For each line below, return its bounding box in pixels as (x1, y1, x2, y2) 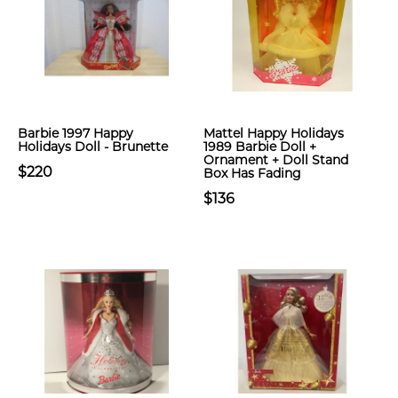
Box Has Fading (203, 165, 301, 181)
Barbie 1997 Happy (18, 125, 133, 141)
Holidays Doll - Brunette (18, 139, 168, 155)
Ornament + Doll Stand (203, 152, 348, 168)
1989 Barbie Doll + (203, 139, 316, 155)
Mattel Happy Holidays (203, 125, 344, 141)
